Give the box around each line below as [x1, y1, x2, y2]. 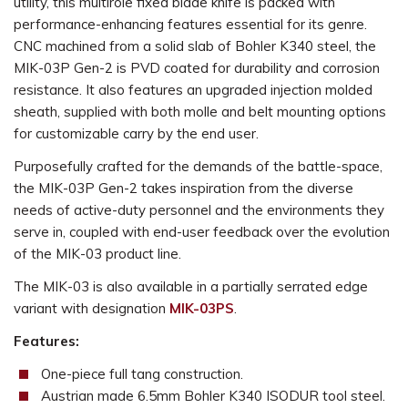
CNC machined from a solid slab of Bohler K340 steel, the [14, 37, 376, 55]
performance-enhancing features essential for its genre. [14, 15, 367, 33]
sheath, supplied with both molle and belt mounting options [14, 103, 386, 120]
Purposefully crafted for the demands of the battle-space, [14, 158, 382, 175]
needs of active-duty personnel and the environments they [14, 201, 384, 219]
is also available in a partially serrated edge [93, 278, 368, 295]
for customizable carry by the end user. [14, 125, 259, 142]
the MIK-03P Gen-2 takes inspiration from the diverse [14, 179, 353, 197]
